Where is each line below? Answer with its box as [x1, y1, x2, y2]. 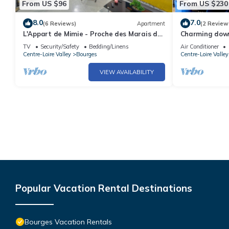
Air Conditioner [180, 43, 219, 51]
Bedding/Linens [89, 43, 129, 51]
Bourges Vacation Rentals [25, 217, 112, 227]
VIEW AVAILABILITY [99, 68, 154, 76]
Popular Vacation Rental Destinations [15, 182, 192, 195]
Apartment [136, 19, 165, 27]
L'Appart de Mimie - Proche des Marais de [23, 30, 162, 38]
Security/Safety [40, 43, 79, 51]
